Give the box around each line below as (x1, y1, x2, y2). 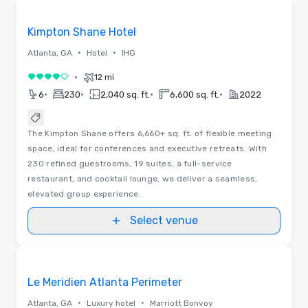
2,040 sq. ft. (100, 89, 150, 100)
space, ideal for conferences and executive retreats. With (27, 143, 267, 153)
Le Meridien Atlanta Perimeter (27, 275, 182, 289)
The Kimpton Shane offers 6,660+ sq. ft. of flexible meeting (27, 128, 272, 138)
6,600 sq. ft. (170, 89, 219, 100)
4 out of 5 (27, 72, 78, 86)
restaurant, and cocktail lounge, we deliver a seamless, (27, 173, 258, 184)
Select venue (129, 213, 198, 227)
